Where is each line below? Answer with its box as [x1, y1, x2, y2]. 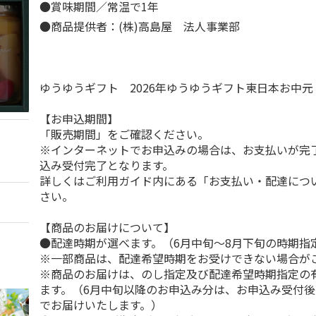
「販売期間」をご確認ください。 [39, 126, 209, 142]
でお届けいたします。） [39, 296, 163, 313]
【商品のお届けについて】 [39, 219, 176, 236]
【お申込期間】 [39, 110, 119, 127]
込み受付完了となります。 [39, 157, 174, 174]
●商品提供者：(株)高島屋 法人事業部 [39, 18, 241, 35]
